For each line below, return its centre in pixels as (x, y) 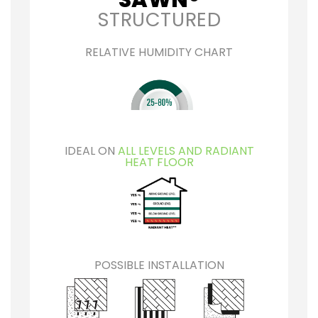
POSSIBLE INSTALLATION (159, 265)
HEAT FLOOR (159, 162)
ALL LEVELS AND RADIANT (186, 150)
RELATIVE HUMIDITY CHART (159, 52)
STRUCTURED (159, 19)
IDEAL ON (91, 150)
